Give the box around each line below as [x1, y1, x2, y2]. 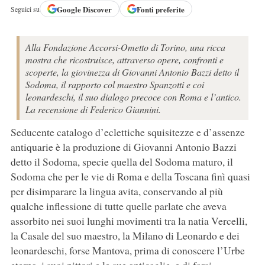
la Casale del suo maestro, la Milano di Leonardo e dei [10, 228, 240, 243]
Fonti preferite [136, 3, 185, 15]
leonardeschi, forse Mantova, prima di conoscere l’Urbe [10, 243, 245, 258]
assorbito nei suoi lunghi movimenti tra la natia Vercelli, [10, 214, 247, 228]
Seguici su [10, 4, 40, 14]
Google [56, 3, 83, 15]
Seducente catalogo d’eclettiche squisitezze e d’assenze [10, 125, 245, 140]
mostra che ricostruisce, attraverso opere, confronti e [25, 53, 224, 66]
